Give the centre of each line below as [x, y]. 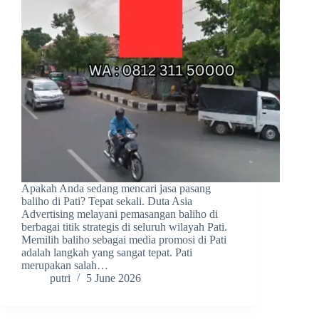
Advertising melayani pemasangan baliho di [120, 214]
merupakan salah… [65, 266]
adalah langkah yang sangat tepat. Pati [107, 253]
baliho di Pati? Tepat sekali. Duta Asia [107, 202]
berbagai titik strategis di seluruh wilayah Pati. [124, 227]
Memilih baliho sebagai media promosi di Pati [124, 240]
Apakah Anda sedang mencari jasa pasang [116, 189]
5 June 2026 [114, 278]
